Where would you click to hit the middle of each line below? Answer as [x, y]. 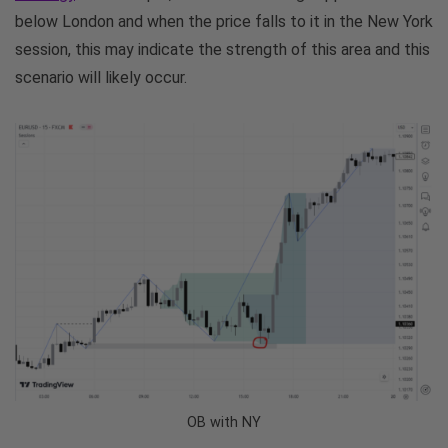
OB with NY [224, 423]
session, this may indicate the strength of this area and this [222, 49]
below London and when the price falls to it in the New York [224, 21]
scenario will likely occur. [101, 77]
